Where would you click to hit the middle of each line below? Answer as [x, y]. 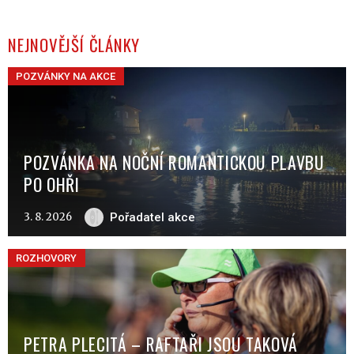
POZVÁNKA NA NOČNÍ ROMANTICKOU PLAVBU [174, 162]
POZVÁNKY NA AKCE [66, 76]
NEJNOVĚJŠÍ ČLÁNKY [74, 45]
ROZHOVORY [47, 258]
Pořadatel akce [153, 218]
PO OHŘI [52, 185]
